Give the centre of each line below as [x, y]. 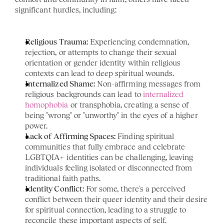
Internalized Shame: [60, 84]
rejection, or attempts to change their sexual [101, 52]
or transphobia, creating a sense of [129, 105]
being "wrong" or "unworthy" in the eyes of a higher [111, 115]
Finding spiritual [145, 136]
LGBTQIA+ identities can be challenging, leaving [109, 157]
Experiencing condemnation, [138, 42]
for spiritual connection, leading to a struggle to [106, 210]
